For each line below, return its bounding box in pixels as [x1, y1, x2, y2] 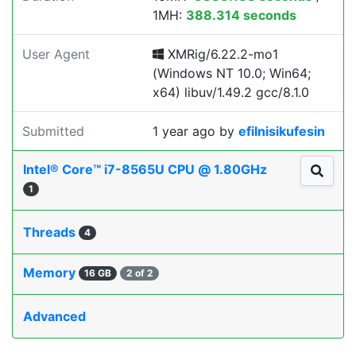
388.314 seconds [186, 7, 296, 23]
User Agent [22, 46, 90, 62]
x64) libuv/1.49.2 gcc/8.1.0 [153, 84, 309, 100]
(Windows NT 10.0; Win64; [153, 65, 311, 81]
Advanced [23, 308, 86, 324]
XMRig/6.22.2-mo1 [164, 46, 278, 62]
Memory [23, 265, 79, 281]
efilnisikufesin [238, 123, 325, 139]
